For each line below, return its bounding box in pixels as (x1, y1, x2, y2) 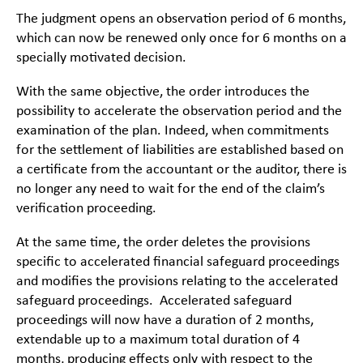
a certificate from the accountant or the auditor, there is (16, 162, 347, 178)
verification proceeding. (16, 201, 156, 217)
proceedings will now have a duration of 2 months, (16, 313, 314, 329)
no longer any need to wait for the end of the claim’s (16, 181, 325, 198)
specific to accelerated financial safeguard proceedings (16, 254, 340, 271)
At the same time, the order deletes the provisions (16, 235, 310, 251)
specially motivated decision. (16, 50, 186, 66)
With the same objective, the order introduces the (16, 84, 310, 100)
